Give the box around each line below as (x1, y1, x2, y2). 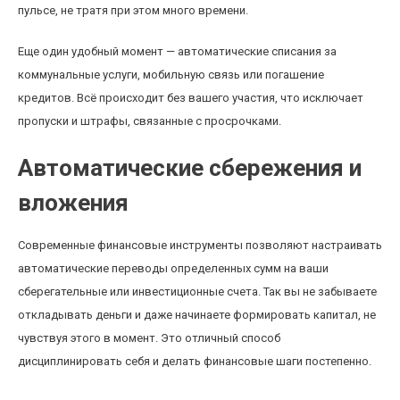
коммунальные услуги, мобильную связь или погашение (18, 68, 324, 81)
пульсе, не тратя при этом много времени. (18, 4, 248, 17)
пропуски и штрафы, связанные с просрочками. (18, 114, 281, 128)
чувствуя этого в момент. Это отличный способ (18, 331, 280, 345)
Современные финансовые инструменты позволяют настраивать (18, 238, 382, 252)
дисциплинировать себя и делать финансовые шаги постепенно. (18, 354, 371, 368)
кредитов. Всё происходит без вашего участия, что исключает (18, 91, 363, 104)
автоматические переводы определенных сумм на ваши (18, 262, 329, 275)
